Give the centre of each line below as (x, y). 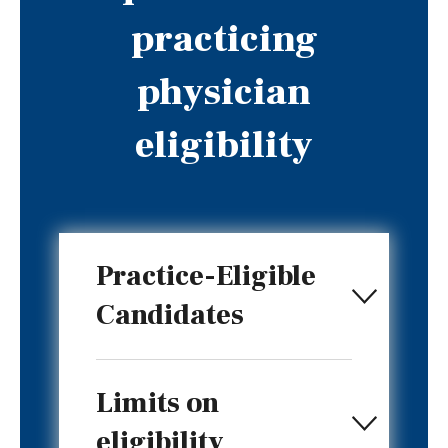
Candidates (170, 314)
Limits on (157, 402)
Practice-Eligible (206, 275)
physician (224, 92)
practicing (224, 39)
